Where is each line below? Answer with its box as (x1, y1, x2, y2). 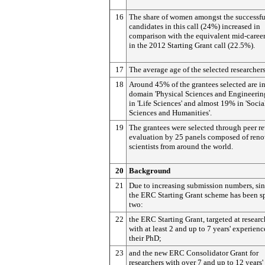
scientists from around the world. (129, 142, 233, 151)
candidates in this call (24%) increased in (129, 22, 260, 31)
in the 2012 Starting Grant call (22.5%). (129, 41, 255, 50)
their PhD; (129, 234, 161, 243)
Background (129, 166, 170, 175)
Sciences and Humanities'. (129, 108, 212, 117)
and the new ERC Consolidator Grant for (129, 248, 258, 257)
